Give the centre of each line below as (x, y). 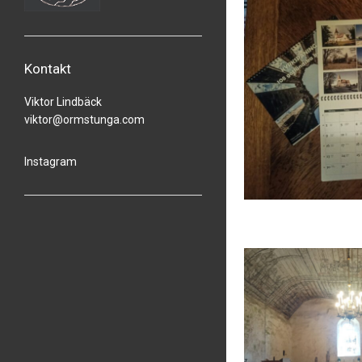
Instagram (51, 162)
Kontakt (48, 69)
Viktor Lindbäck (63, 102)
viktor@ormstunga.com (84, 120)
